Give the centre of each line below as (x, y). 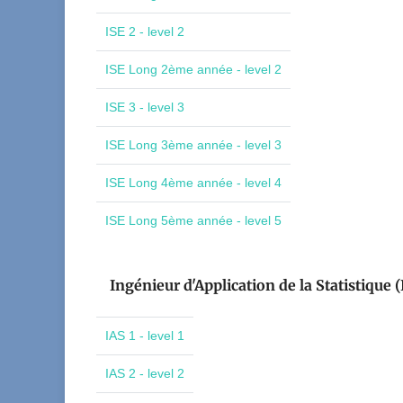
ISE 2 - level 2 (145, 31)
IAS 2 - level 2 (145, 373)
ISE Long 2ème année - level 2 (193, 69)
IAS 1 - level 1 (145, 336)
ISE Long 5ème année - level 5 (193, 220)
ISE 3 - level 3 (145, 107)
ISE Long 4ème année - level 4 (193, 183)
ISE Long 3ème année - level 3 (193, 145)
